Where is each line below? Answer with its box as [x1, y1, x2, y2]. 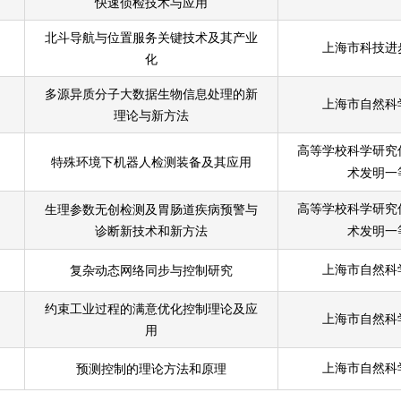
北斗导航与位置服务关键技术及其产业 [45, 30, 259, 46]
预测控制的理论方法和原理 [76, 362, 227, 377]
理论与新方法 [114, 108, 190, 124]
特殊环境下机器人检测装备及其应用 [51, 155, 252, 170]
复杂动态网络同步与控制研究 [70, 263, 234, 278]
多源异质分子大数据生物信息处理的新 [45, 87, 259, 102]
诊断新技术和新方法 [95, 224, 209, 239]
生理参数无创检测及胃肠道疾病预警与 [45, 202, 259, 218]
